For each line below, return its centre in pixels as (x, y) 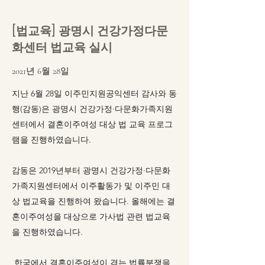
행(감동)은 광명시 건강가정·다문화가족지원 (92, 109)
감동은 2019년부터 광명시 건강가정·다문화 (91, 170)
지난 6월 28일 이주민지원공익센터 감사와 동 (94, 93)
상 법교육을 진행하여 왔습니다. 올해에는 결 (93, 201)
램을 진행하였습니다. (54, 140)
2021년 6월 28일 (41, 71)
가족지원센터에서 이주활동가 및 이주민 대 (91, 186)
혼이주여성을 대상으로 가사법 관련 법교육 (91, 216)
